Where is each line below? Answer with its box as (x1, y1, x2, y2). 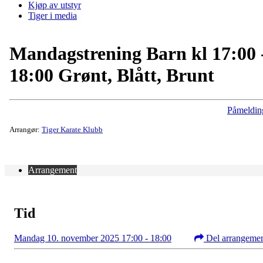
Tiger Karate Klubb (42, 124, 103, 134)
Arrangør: (9, 124, 42, 134)
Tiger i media (28, 11, 77, 21)
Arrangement (28, 164, 77, 175)
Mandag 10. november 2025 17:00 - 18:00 (14, 232, 171, 243)
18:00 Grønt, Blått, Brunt (9, 65, 214, 86)
